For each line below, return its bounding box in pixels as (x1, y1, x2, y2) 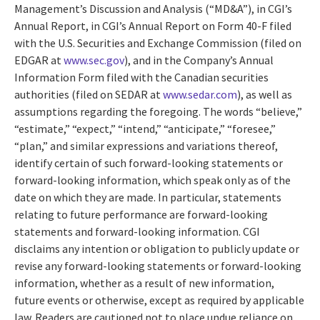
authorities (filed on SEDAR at (14, 86, 163, 101)
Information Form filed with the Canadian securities (14, 69, 269, 84)
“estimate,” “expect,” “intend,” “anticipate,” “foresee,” (14, 121, 276, 136)
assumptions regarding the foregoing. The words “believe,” (14, 104, 302, 119)
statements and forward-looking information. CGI (14, 224, 260, 239)
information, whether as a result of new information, (14, 275, 274, 290)
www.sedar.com (163, 86, 237, 101)
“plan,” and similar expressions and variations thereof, (14, 138, 278, 153)
